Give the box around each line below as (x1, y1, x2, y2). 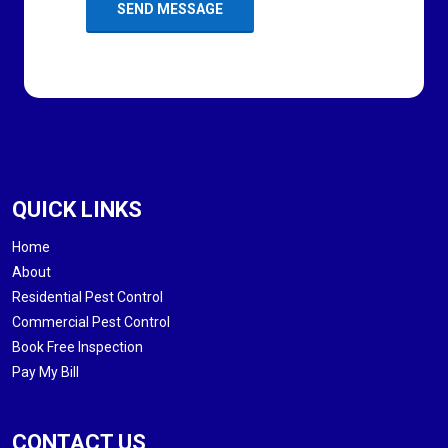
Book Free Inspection (12, 339, 143, 356)
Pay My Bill (12, 364, 79, 381)
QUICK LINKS (12, 197, 142, 223)
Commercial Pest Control (12, 314, 170, 331)
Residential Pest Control (12, 289, 163, 306)
